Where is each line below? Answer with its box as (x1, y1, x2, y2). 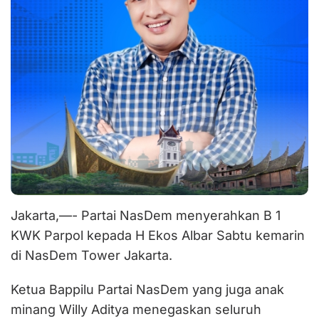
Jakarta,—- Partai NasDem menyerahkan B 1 (11, 208, 281, 223)
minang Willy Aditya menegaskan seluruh (11, 302, 261, 317)
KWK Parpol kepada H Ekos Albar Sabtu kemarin (11, 228, 305, 243)
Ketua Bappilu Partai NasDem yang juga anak (11, 282, 284, 297)
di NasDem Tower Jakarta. (11, 248, 172, 263)
